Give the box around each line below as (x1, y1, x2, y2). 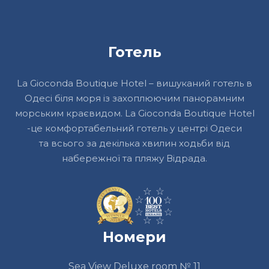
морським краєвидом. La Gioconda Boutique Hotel (14, 107, 255, 119)
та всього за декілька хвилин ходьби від (39, 138, 230, 150)
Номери (103, 228, 166, 246)
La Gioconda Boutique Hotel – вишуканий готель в (17, 77, 252, 89)
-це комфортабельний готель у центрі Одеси (27, 122, 242, 134)
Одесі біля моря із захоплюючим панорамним (25, 92, 244, 104)
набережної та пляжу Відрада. (62, 153, 207, 165)
